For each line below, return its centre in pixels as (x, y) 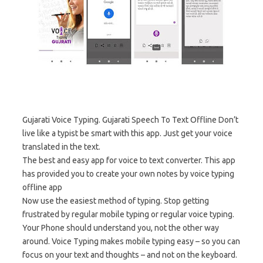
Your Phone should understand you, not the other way (121, 228)
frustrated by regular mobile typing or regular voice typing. (128, 214)
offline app (42, 187)
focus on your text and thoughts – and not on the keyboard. (130, 255)
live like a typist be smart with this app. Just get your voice (127, 133)
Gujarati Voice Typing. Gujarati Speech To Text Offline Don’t (130, 120)
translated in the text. (61, 147)
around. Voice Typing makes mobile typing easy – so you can (131, 241)
